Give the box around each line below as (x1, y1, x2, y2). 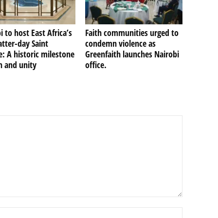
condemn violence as (85, 37, 156, 49)
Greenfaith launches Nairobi (85, 48, 179, 60)
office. (85, 58, 107, 71)
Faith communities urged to (85, 26, 179, 38)
